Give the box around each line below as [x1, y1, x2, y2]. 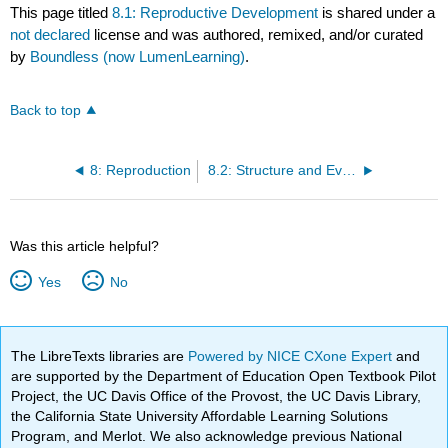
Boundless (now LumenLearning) [30, 47, 246, 65]
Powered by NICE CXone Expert [188, 347, 397, 364]
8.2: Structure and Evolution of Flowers [341, 162, 356, 178]
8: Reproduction [89, 162, 191, 178]
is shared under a [318, 3, 436, 21]
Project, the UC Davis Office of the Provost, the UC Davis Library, [11, 387, 422, 404]
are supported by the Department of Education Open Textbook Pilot [11, 367, 437, 384]
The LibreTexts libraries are [11, 347, 189, 364]
